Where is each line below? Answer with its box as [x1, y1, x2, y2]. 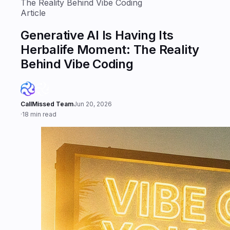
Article [21, 8, 46, 18]
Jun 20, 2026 [73, 100, 112, 108]
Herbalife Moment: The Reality [21, 42, 200, 57]
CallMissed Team [21, 100, 73, 108]
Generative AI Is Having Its [21, 27, 174, 43]
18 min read [22, 110, 56, 118]
